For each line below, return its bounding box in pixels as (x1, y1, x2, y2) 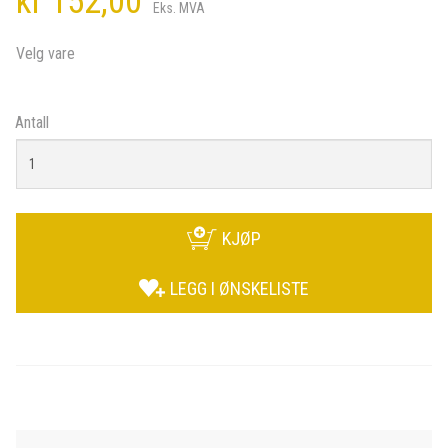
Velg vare (16, 44, 75, 63)
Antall (15, 113, 49, 132)
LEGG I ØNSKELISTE (170, 277, 309, 299)
